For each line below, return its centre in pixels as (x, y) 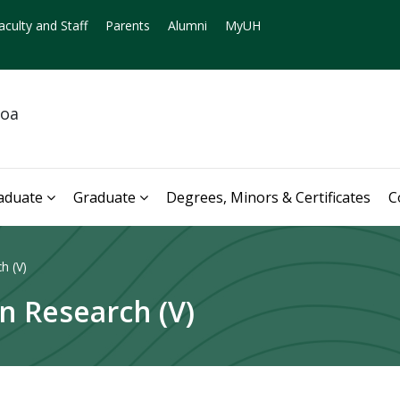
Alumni (187, 25)
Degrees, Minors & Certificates (268, 197)
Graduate (104, 197)
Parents (128, 25)
